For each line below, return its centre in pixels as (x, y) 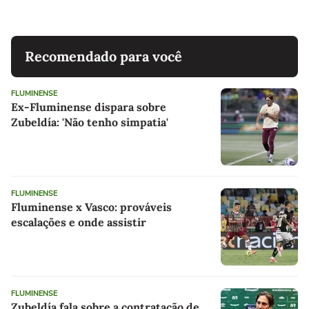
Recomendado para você (103, 56)
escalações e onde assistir (79, 222)
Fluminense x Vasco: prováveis (91, 207)
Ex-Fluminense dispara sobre (89, 107)
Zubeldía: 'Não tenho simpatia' (90, 122)
